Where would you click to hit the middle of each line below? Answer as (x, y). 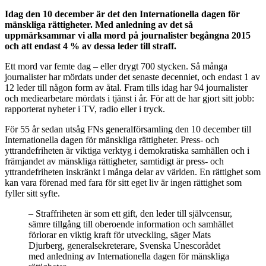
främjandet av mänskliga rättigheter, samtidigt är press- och (114, 161)
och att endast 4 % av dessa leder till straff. (91, 46)
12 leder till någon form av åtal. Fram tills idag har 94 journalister (126, 87)
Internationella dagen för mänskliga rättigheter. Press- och (112, 140)
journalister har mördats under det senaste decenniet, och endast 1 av (132, 77)
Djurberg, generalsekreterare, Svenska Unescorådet (124, 245)
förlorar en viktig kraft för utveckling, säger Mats (120, 235)
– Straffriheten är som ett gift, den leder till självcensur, (130, 213)
